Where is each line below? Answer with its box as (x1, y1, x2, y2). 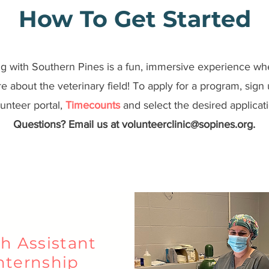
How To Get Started (18, 5, 251, 33)
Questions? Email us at (13, 118, 122, 130)
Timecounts (65, 99, 120, 111)
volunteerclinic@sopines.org (122, 118, 253, 130)
